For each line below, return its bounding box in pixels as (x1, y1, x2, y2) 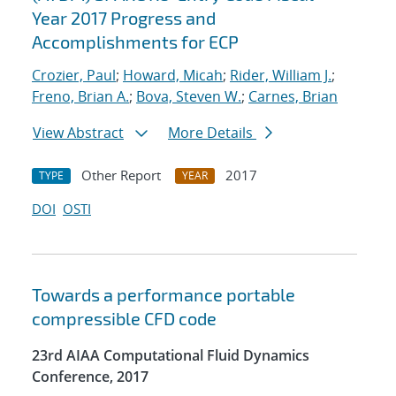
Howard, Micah (123, 65, 223, 86)
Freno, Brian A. (32, 87, 129, 107)
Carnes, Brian (248, 87, 338, 107)
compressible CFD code (32, 308, 217, 330)
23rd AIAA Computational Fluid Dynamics (32, 346, 309, 366)
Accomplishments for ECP (32, 31, 239, 53)
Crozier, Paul (32, 65, 116, 86)
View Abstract (33, 123, 124, 143)
